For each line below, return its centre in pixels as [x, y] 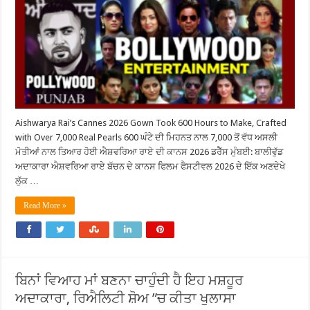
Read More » [45, 205]
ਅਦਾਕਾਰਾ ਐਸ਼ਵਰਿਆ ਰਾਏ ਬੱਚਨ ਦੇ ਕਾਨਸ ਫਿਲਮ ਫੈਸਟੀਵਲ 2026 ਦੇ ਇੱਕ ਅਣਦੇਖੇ [151, 166]
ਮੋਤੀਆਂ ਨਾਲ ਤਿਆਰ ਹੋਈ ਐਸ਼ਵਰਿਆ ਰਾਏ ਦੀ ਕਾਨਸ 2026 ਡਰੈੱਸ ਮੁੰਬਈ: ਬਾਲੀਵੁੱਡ [149, 152]
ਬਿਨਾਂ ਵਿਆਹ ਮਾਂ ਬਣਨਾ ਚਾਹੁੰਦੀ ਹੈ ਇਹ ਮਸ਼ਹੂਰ [129, 280]
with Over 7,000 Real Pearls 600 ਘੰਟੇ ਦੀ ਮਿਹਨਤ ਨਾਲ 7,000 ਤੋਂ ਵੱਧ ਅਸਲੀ [147, 137]
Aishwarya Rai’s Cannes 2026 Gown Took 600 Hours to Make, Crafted [151, 122]
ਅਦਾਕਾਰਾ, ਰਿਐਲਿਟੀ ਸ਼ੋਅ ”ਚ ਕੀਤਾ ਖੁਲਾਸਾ [126, 298]
